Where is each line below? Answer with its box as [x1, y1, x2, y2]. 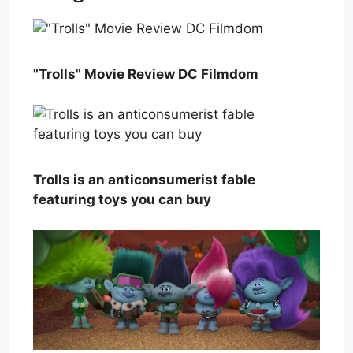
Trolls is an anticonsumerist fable [33, 172, 255, 188]
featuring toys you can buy [33, 191, 211, 208]
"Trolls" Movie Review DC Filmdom [33, 66, 258, 83]
